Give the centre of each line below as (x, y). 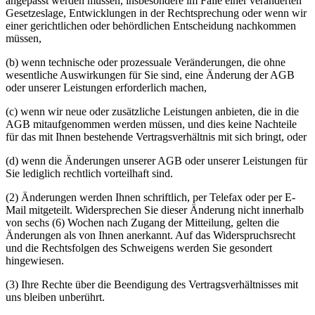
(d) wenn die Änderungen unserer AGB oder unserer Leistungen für (156, 161)
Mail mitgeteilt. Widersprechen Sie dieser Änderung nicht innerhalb (155, 210)
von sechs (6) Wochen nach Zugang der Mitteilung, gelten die (142, 223)
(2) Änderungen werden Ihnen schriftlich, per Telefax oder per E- (150, 198)
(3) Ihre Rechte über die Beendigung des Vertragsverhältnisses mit (152, 285)
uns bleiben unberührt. (55, 297)
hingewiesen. (35, 261)
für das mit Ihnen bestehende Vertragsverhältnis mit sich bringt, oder (156, 137)
